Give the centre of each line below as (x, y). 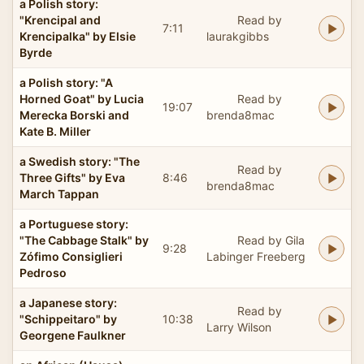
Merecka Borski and (74, 115)
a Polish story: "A (66, 82)
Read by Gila (271, 240)
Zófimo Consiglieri (71, 256)
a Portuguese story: (74, 223)
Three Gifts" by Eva (72, 177)
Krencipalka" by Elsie (78, 36)
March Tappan (59, 193)
